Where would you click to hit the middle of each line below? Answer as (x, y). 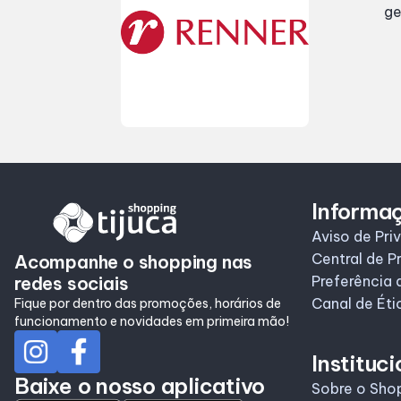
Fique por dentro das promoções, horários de (148, 303)
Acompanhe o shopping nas (134, 261)
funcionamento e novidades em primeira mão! (152, 321)
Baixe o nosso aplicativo (140, 385)
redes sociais (72, 283)
